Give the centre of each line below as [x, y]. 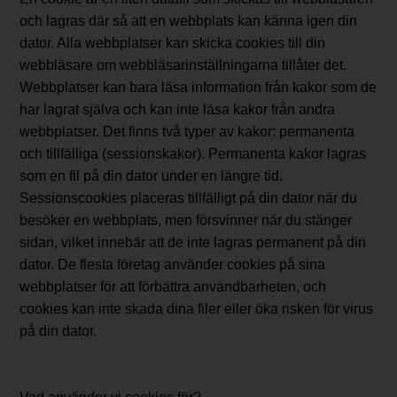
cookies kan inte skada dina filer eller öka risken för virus [197, 309]
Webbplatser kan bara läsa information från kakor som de [198, 88]
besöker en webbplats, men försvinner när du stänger [186, 221]
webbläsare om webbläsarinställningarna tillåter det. [183, 66]
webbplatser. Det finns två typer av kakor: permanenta [187, 132]
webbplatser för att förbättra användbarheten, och [173, 287]
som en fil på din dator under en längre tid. [152, 176]
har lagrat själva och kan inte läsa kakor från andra [178, 110]
